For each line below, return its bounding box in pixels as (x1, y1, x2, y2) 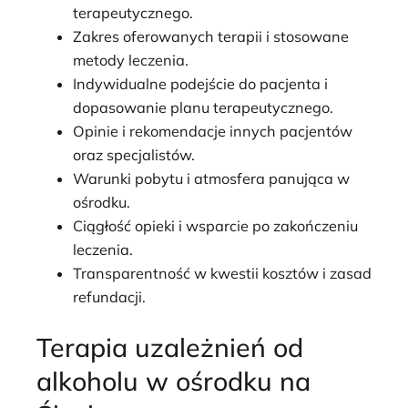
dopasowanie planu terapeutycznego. (73, 98, 333, 117)
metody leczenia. (73, 51, 189, 70)
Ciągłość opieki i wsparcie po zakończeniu (73, 217, 358, 236)
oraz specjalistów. (73, 146, 195, 165)
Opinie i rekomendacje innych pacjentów (73, 122, 352, 141)
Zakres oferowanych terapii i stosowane (73, 27, 349, 46)
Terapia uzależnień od (36, 330, 303, 363)
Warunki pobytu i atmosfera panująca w (73, 169, 350, 189)
